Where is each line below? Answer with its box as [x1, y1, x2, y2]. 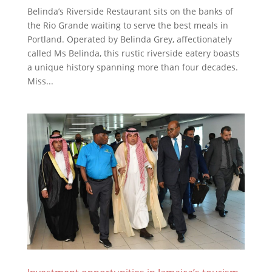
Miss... [27, 75, 53, 87]
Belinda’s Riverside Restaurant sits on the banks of [27, 5, 233, 17]
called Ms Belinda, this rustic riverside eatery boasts [27, 47, 240, 59]
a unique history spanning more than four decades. [27, 61, 238, 73]
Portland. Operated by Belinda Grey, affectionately [27, 33, 232, 45]
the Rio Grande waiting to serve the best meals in [27, 19, 228, 31]
